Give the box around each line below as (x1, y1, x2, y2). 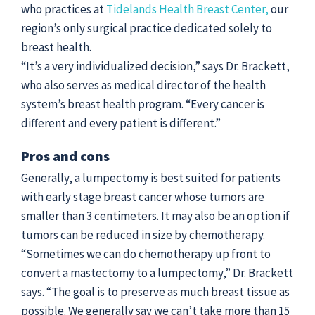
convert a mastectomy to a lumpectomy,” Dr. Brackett (21, 265, 293, 281)
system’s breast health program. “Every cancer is (21, 96, 264, 112)
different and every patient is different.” (21, 115, 221, 131)
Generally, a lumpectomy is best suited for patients (21, 170, 281, 186)
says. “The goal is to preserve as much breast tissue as (21, 284, 290, 300)
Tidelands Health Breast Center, (106, 1, 269, 17)
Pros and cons (21, 147, 110, 165)
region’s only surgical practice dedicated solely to (21, 20, 272, 36)
